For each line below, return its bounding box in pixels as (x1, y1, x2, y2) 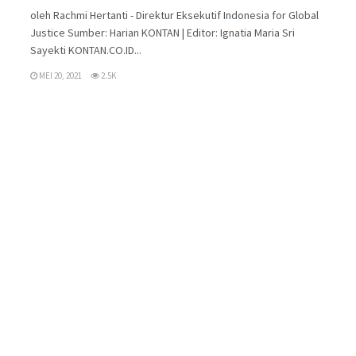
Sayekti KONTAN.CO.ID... (30, 42, 141, 57)
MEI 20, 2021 (37, 69, 82, 81)
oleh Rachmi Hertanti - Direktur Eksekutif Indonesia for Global (30, 7, 319, 22)
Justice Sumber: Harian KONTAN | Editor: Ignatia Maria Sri (30, 25, 295, 40)
